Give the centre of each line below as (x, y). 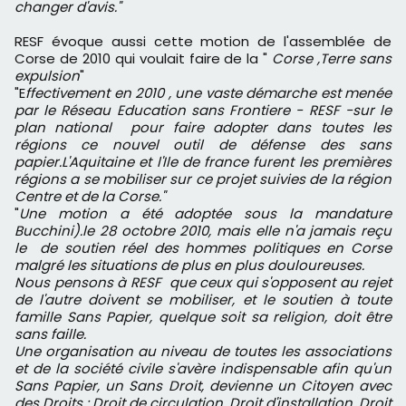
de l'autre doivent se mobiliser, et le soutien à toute (203, 300)
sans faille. (50, 334)
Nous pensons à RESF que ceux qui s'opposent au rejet (203, 283)
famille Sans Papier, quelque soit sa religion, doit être (203, 317)
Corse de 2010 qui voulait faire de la (137, 59)
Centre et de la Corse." (90, 197)
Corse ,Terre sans (332, 59)
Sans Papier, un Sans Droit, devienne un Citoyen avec (203, 386)
